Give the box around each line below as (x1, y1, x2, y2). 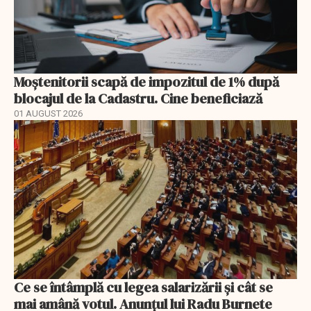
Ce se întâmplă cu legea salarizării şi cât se (14, 278, 273, 298)
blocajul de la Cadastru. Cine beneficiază (14, 88, 262, 108)
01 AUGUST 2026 (14, 108, 83, 119)
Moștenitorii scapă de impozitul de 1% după (14, 72, 279, 92)
